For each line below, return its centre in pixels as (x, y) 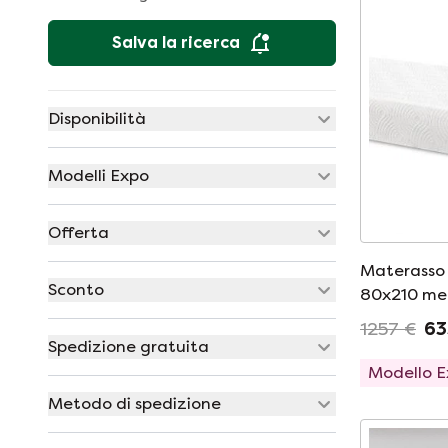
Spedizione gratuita (128, 346)
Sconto (76, 289)
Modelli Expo (98, 175)
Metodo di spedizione (134, 403)
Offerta (78, 232)
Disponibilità (97, 118)
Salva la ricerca (176, 42)
